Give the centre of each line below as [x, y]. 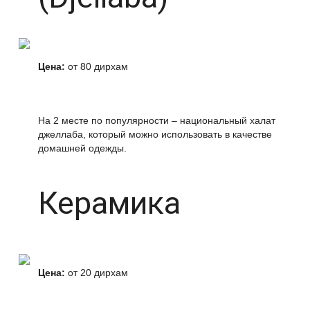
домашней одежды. [82, 148]
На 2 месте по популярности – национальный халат [157, 120]
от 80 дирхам [97, 66]
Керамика [109, 203]
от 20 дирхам [97, 273]
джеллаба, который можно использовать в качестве [155, 134]
